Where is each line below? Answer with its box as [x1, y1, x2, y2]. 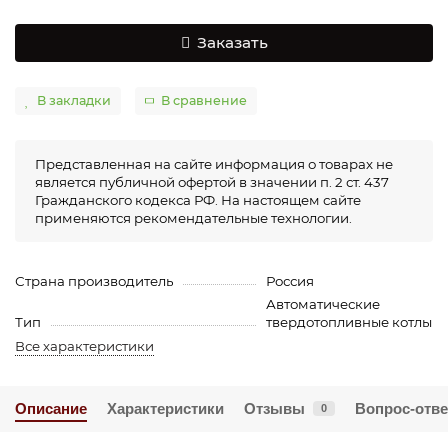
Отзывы [244, 399, 305, 417]
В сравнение [161, 93, 247, 109]
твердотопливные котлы [265, 313, 432, 330]
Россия [265, 272, 314, 289]
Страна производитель [15, 272, 173, 289]
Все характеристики [15, 337, 154, 354]
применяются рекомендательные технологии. [35, 209, 352, 226]
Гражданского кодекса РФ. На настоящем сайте [35, 191, 361, 208]
